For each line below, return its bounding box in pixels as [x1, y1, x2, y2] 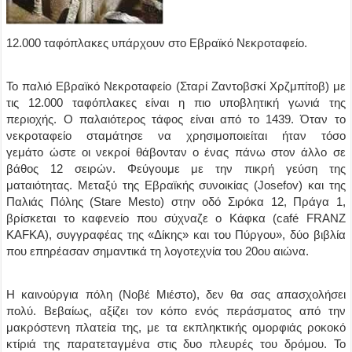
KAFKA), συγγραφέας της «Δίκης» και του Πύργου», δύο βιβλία [6, 228, 346, 241]
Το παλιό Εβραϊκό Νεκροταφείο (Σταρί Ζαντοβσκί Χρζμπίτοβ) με [6, 79, 346, 93]
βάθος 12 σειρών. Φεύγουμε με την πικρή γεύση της [6, 162, 346, 175]
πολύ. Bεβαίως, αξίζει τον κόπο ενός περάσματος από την [6, 304, 346, 317]
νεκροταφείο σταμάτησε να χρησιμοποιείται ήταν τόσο [6, 129, 346, 142]
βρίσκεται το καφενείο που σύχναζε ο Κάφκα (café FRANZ [6, 211, 346, 225]
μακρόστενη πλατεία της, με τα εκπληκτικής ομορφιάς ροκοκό [6, 321, 346, 334]
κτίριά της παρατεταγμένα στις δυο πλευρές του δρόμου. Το [6, 337, 346, 350]
